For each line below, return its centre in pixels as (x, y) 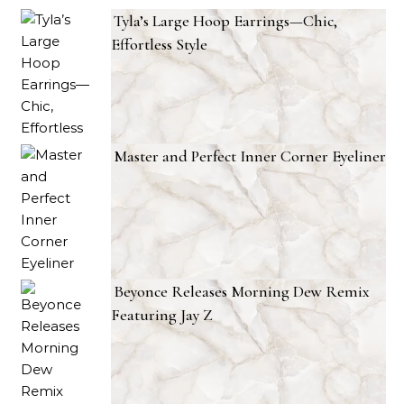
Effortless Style (159, 45)
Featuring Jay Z (162, 315)
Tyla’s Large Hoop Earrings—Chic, (225, 21)
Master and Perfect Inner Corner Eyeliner (250, 156)
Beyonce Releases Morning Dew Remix (242, 292)
